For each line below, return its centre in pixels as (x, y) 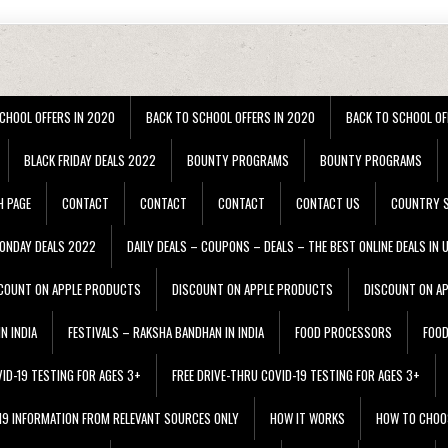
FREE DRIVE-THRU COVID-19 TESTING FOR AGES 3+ (296, 375)
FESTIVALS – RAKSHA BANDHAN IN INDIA (166, 332)
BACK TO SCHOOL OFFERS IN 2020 (230, 117)
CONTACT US (328, 203)
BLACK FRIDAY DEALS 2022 (90, 160)
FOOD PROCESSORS (343, 332)
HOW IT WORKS (307, 418)
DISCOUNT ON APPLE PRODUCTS (252, 289)
